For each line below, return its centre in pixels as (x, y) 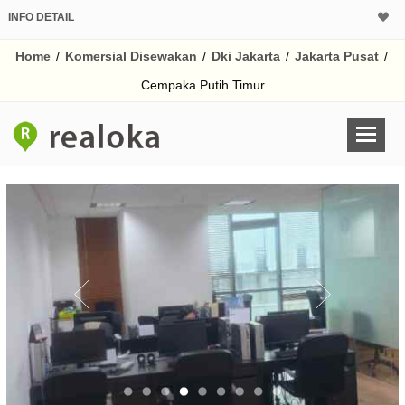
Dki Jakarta (246, 56)
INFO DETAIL (41, 17)
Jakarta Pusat (337, 56)
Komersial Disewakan (131, 56)
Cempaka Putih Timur (202, 85)
